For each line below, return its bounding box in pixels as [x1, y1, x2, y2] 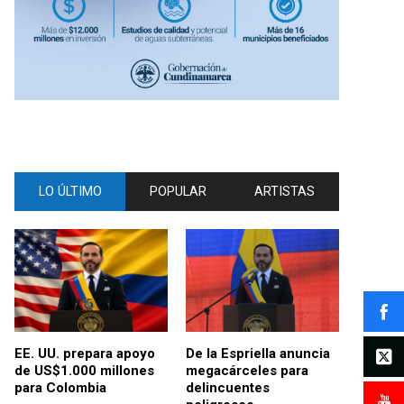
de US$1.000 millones [14, 362, 154, 379]
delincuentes [186, 379, 270, 396]
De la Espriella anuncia [186, 344, 330, 362]
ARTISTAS [254, 184, 316, 200]
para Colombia [14, 379, 106, 396]
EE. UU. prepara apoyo [14, 344, 155, 362]
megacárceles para [186, 362, 308, 379]
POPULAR [149, 184, 207, 200]
